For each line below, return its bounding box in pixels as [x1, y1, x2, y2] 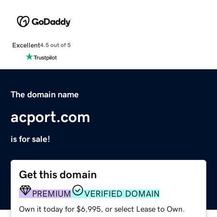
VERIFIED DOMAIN [84, 189, 160, 198]
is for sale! [11, 134, 51, 143]
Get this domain [19, 169, 97, 180]
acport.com [11, 108, 91, 124]
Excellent [12, 41, 40, 48]
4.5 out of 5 [40, 42, 71, 48]
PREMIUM [32, 189, 72, 198]
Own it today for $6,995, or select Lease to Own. [19, 204, 186, 213]
